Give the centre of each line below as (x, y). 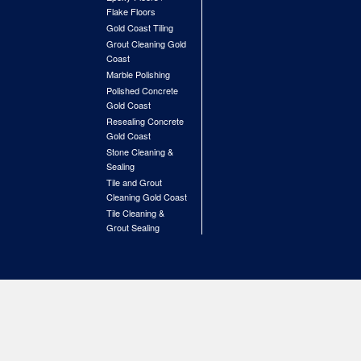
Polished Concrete (142, 90)
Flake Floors (131, 11)
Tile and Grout (134, 182)
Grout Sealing (133, 227)
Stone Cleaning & (140, 151)
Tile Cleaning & (135, 213)
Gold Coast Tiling (140, 27)
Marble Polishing (138, 74)
